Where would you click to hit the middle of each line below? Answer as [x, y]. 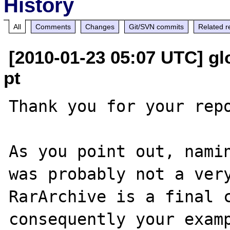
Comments [53, 26]
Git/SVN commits [157, 26]
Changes [100, 26]
